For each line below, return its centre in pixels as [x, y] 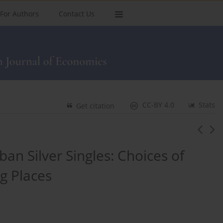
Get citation [96, 106]
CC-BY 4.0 [159, 105]
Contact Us [77, 14]
